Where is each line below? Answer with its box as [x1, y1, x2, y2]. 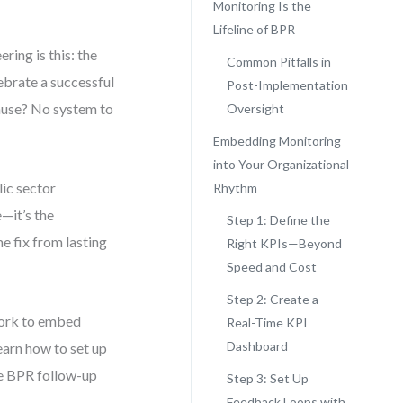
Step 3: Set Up [226, 371, 309, 386]
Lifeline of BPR [212, 22, 295, 37]
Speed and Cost [226, 259, 317, 274]
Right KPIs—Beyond [226, 236, 342, 251]
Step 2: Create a [226, 291, 318, 307]
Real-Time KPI [226, 315, 308, 330]
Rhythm [212, 180, 257, 195]
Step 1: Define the [226, 212, 330, 228]
